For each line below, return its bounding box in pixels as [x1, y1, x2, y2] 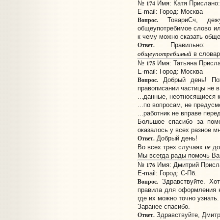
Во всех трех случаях [137, 143, 205, 151]
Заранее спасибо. [137, 203, 190, 211]
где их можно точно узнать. [137, 194, 219, 202]
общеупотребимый [137, 49, 192, 58]
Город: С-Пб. [159, 169, 197, 177]
